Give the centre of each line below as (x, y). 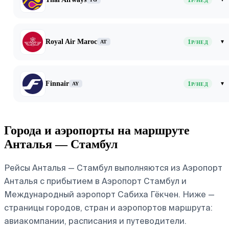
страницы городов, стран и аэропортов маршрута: (108, 208)
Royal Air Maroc (71, 41)
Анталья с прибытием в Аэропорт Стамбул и (95, 181)
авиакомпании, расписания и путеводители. (95, 221)
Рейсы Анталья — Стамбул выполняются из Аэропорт (113, 168)
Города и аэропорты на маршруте (97, 130)
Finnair (57, 83)
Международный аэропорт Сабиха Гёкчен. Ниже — (109, 194)
